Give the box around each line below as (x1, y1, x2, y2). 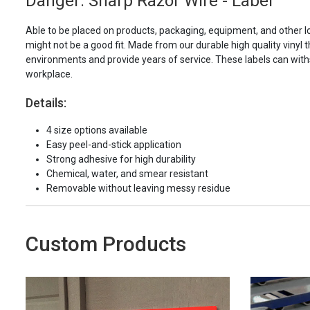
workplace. (26, 68, 73, 80)
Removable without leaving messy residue (46, 182, 230, 194)
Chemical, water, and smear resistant (46, 167, 208, 179)
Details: (26, 95, 66, 110)
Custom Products (26, 231, 186, 256)
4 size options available (46, 124, 147, 136)
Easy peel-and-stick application (46, 138, 181, 150)
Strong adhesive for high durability (46, 153, 196, 165)
